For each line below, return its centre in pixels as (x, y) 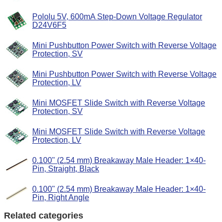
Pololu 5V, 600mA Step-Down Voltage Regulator (117, 16)
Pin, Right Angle (61, 197)
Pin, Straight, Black (66, 168)
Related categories (44, 215)
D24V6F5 (49, 25)
